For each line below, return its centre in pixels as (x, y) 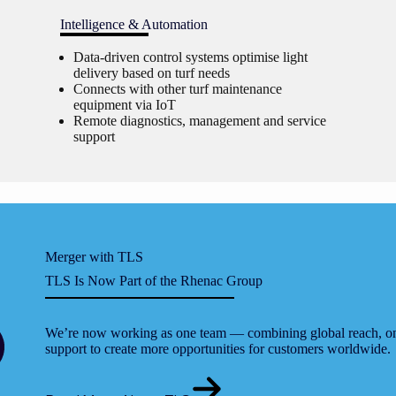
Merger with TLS (95, 257)
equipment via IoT (125, 105)
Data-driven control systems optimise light (191, 57)
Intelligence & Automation (134, 24)
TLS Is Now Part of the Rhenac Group (154, 281)
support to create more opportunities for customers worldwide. (218, 349)
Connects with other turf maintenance (178, 89)
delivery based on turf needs (152, 73)
